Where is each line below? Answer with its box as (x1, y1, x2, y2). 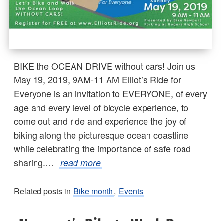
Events (119, 185, 143, 197)
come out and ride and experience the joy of (14, 114, 186, 128)
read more (60, 156, 101, 169)
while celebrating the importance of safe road (14, 142, 191, 155)
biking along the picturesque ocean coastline (14, 128, 188, 142)
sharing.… (14, 156, 59, 169)
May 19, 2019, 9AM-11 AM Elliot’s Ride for (14, 73, 181, 86)
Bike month (74, 185, 113, 197)
